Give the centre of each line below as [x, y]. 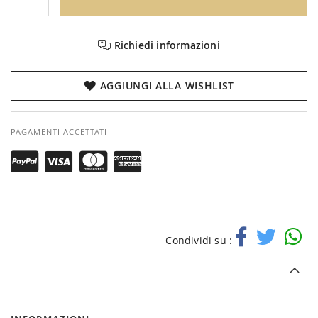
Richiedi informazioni [165, 45]
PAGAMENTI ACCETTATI [59, 132]
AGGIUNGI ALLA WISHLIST [167, 86]
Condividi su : [199, 240]
